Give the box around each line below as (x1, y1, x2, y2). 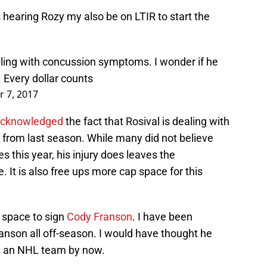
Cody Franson (67, 210, 132, 223)
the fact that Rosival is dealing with (63, 115, 229, 128)
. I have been (132, 210, 193, 223)
